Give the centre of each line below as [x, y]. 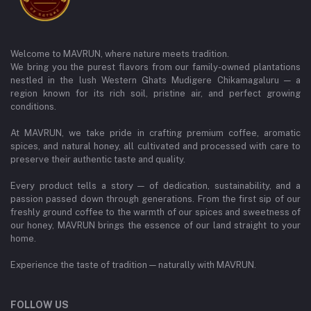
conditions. [33, 107]
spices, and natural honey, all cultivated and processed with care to [155, 146]
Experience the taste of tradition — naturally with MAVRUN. [133, 265]
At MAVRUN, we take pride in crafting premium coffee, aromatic [155, 133]
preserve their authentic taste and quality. [98, 159]
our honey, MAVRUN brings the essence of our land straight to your [155, 225]
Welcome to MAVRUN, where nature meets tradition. [120, 54]
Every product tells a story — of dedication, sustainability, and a [155, 186]
